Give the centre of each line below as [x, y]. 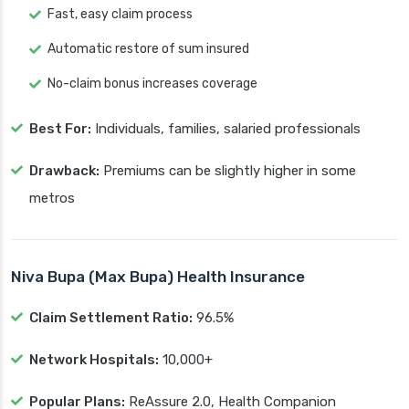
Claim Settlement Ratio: [111, 318]
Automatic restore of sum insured [148, 49]
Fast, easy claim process [120, 15]
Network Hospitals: [94, 360]
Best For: [60, 129]
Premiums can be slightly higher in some [228, 171]
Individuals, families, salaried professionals [226, 129]
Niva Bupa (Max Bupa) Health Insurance [158, 277]
